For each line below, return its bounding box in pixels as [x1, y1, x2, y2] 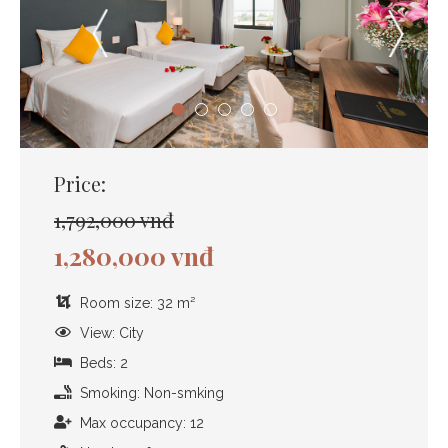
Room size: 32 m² [79, 294, 195, 311]
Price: [54, 169, 106, 197]
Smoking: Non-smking [79, 384, 224, 401]
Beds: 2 [79, 354, 128, 371]
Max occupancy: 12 [79, 414, 204, 431]
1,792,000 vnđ [54, 205, 174, 233]
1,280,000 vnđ [54, 238, 214, 272]
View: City [79, 324, 144, 341]
